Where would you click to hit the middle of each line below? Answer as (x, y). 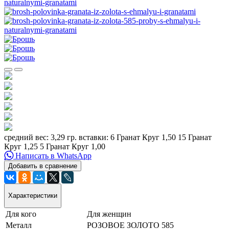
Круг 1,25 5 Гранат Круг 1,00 (55, 146)
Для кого (21, 214)
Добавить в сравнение (43, 166)
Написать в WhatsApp (52, 155)
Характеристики (33, 196)
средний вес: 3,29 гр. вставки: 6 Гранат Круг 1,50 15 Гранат (108, 137)
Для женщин (109, 214)
